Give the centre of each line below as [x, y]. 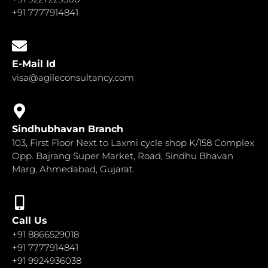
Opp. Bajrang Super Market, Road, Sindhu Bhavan [123, 156]
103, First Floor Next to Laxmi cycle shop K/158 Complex [133, 142]
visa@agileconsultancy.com [73, 77]
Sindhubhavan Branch [68, 129]
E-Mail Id [34, 63]
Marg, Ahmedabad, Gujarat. [73, 169]
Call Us [30, 220]
